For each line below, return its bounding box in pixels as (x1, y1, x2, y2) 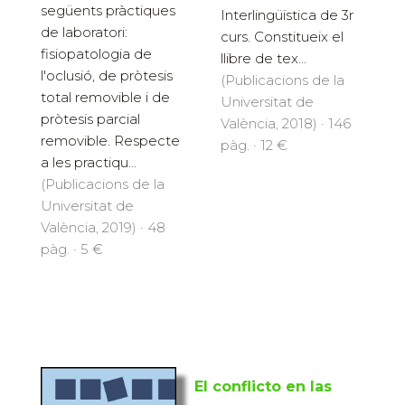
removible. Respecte (41, 132, 180, 150)
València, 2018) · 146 (221, 115, 351, 133)
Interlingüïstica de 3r (221, 6, 353, 24)
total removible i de (41, 89, 170, 107)
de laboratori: (41, 24, 127, 42)
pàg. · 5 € (41, 240, 103, 259)
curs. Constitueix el (221, 28, 344, 46)
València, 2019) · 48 (41, 219, 165, 237)
